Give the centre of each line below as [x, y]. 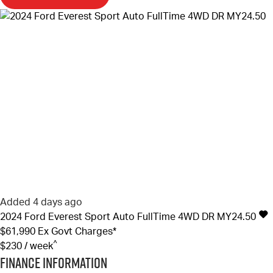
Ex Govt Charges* [77, 232]
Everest [65, 217]
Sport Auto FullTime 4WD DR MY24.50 [170, 217]
